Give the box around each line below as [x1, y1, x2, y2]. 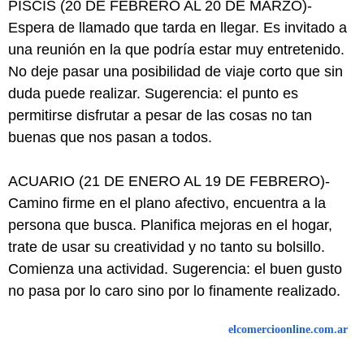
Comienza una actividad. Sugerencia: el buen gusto [8, 261, 342, 277]
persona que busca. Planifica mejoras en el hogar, [8, 217, 332, 233]
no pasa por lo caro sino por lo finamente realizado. [8, 283, 340, 299]
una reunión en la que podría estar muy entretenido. [8, 41, 344, 58]
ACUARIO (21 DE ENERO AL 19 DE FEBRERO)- [8, 173, 330, 189]
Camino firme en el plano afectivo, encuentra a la [8, 195, 326, 211]
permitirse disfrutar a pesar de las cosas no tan [8, 107, 312, 123]
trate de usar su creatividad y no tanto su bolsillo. [8, 239, 325, 255]
